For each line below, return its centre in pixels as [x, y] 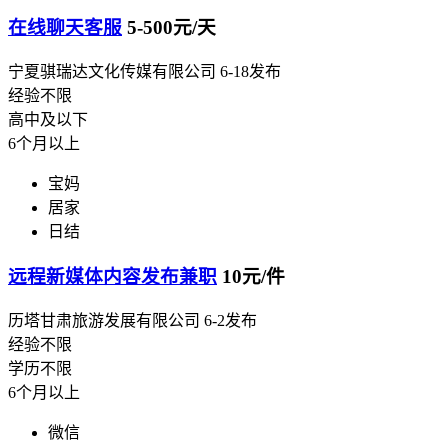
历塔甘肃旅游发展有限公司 [104, 320]
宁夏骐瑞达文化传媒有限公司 [112, 72]
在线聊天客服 [65, 28]
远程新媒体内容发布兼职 [112, 276]
